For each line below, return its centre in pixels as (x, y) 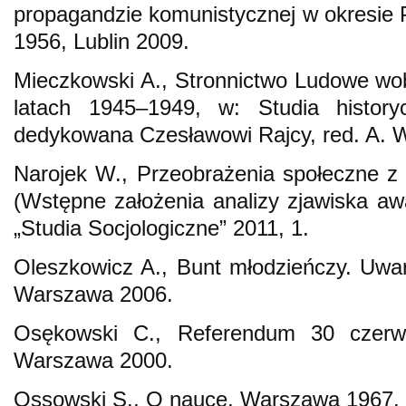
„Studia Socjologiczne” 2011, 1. (161, 227)
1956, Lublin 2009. (101, 41)
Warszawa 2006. (93, 294)
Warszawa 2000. (93, 360)
